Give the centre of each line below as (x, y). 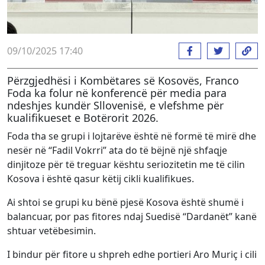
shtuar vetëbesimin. (51, 231)
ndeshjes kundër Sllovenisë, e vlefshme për (115, 106)
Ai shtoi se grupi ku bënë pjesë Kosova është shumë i (125, 203)
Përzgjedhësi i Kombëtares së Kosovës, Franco (123, 81)
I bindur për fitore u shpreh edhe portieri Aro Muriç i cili (132, 255)
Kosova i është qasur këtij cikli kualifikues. (101, 179)
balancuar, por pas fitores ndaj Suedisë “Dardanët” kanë (132, 217)
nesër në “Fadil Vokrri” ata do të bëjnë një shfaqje (117, 151)
